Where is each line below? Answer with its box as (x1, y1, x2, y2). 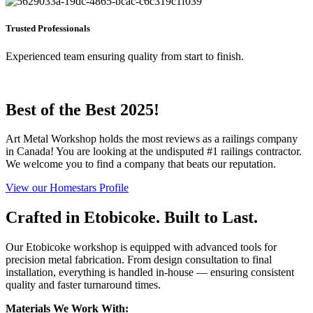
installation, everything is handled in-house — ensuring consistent (6, 266, 294, 279)
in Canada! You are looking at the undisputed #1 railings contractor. (6, 145, 302, 158)
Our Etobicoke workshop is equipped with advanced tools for (6, 241, 277, 254)
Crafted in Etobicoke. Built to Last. (6, 208, 258, 227)
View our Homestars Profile (6, 182, 129, 194)
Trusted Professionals (6, 23, 90, 34)
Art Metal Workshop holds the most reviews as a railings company (6, 133, 298, 145)
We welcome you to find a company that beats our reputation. (6, 158, 276, 170)
